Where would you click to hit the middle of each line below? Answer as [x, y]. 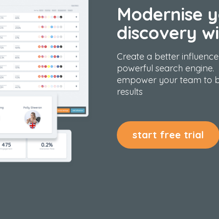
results [130, 92]
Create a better [149, 56]
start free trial [168, 135]
